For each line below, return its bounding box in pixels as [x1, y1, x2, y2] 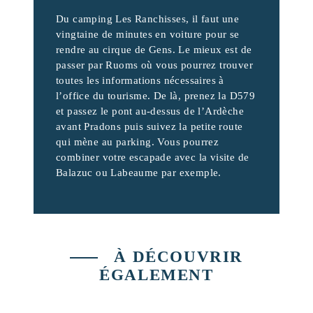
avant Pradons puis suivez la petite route [56, 119, 243, 132]
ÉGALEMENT [99, 265, 214, 284]
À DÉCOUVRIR [108, 247, 244, 265]
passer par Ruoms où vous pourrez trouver [56, 58, 253, 71]
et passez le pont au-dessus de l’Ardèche [56, 104, 244, 117]
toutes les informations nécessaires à [56, 73, 224, 86]
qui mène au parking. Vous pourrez [56, 135, 219, 147]
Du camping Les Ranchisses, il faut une [56, 12, 240, 24]
